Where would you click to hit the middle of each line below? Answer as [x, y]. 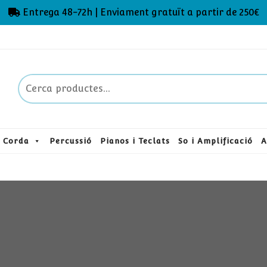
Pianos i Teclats [135, 141]
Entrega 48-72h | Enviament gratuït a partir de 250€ [139, 12]
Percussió [70, 141]
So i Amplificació [215, 141]
